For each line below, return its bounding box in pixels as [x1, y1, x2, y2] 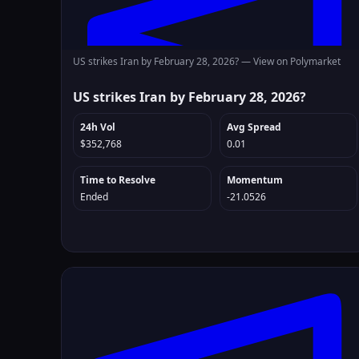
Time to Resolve [80, 173, 155, 187]
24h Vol [80, 120, 115, 134]
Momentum [226, 173, 283, 187]
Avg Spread [226, 120, 281, 134]
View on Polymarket [253, 54, 341, 68]
